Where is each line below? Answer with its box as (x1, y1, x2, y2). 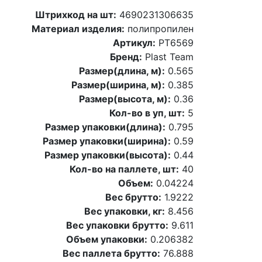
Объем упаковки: (66, 233, 147, 245)
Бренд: (110, 50, 142, 63)
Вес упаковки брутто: (66, 219, 168, 231)
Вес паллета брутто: (63, 247, 160, 259)
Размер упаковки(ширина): (43, 135, 171, 147)
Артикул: (113, 36, 156, 49)
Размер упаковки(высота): (44, 149, 171, 161)
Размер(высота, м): (79, 92, 171, 105)
